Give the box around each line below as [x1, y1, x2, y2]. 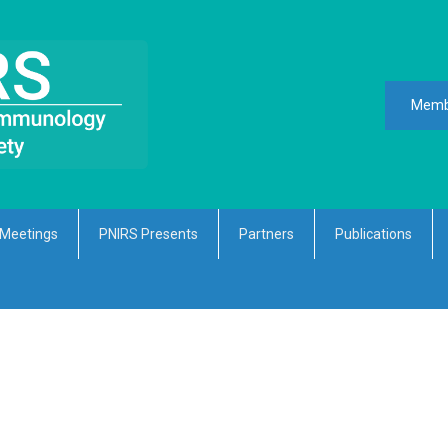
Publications [335, 226, 412, 243]
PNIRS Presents [99, 226, 198, 243]
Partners [239, 226, 294, 243]
